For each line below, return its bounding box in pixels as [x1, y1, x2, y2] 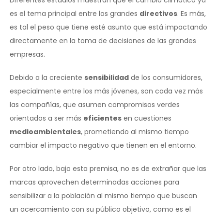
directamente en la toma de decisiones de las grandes [10, 35, 196, 46]
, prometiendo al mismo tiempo [81, 126, 189, 137]
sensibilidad [84, 72, 129, 82]
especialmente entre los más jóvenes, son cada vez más [10, 86, 203, 96]
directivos [139, 8, 177, 18]
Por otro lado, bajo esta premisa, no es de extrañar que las [10, 163, 206, 173]
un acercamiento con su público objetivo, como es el [10, 204, 191, 214]
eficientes [83, 113, 122, 123]
